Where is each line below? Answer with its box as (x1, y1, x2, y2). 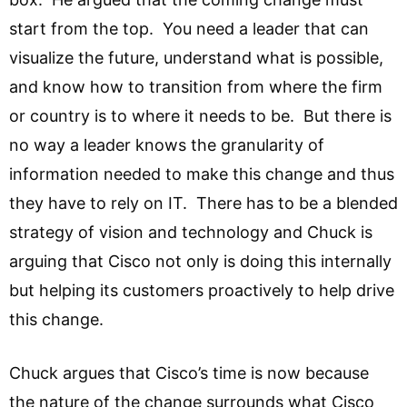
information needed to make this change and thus (9, 164, 394, 184)
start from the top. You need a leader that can (9, 19, 369, 39)
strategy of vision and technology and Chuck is (9, 223, 372, 243)
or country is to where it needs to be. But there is (9, 106, 392, 126)
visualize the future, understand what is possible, (9, 48, 383, 68)
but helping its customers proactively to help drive (9, 281, 394, 301)
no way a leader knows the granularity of (9, 135, 324, 155)
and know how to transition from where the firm (9, 77, 382, 97)
